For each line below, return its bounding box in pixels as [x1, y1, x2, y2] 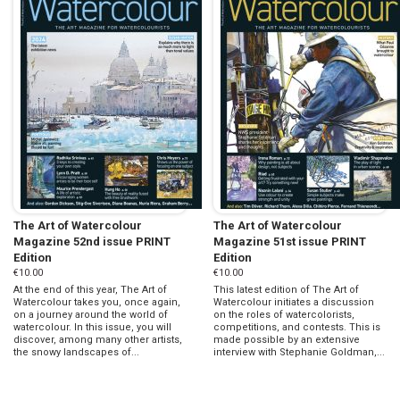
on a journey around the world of [13, 308, 168, 321]
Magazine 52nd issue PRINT [13, 234, 171, 248]
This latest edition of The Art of [213, 283, 359, 296]
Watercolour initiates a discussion [213, 296, 374, 308]
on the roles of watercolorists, [213, 308, 354, 321]
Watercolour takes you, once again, [13, 296, 180, 308]
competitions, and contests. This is [213, 321, 380, 333]
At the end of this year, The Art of [13, 283, 167, 296]
